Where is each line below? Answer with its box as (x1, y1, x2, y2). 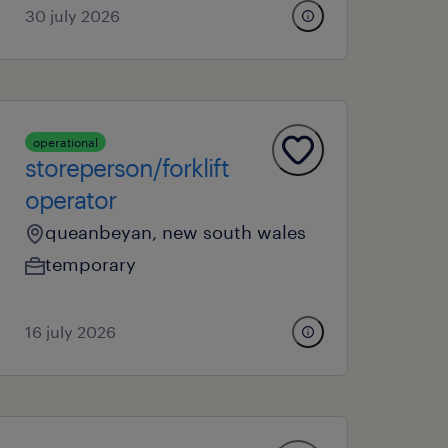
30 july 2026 (25, 6, 121, 25)
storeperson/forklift (25, 153, 230, 182)
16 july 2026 (25, 322, 117, 341)
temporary (45, 253, 137, 275)
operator (25, 185, 117, 214)
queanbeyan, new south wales (45, 221, 307, 243)
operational (33, 135, 99, 149)
